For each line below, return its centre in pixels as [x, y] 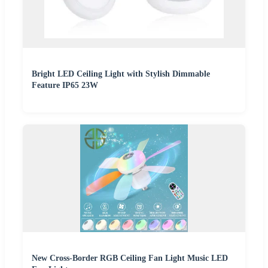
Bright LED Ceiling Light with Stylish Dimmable [121, 74]
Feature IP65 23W [65, 85]
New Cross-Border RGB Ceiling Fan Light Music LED [130, 258]
